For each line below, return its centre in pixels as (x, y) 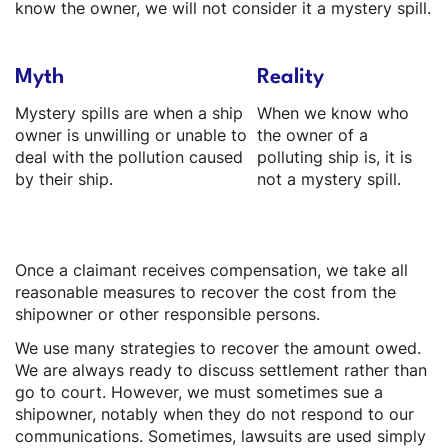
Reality (290, 77)
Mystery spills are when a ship (129, 113)
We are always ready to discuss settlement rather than (221, 371)
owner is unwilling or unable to (131, 135)
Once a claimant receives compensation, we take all (211, 270)
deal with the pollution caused (129, 157)
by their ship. (64, 179)
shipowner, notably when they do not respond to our (214, 415)
